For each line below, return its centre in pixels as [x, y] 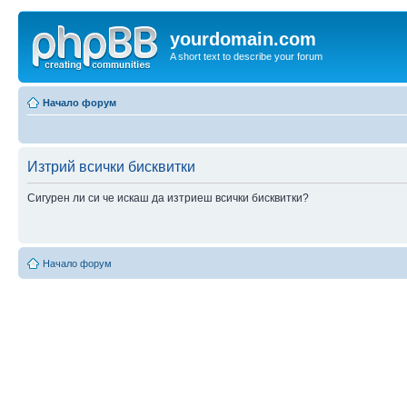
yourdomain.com [243, 39]
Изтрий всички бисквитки [111, 166]
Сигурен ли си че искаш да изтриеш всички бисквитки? [168, 198]
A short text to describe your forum [246, 56]
